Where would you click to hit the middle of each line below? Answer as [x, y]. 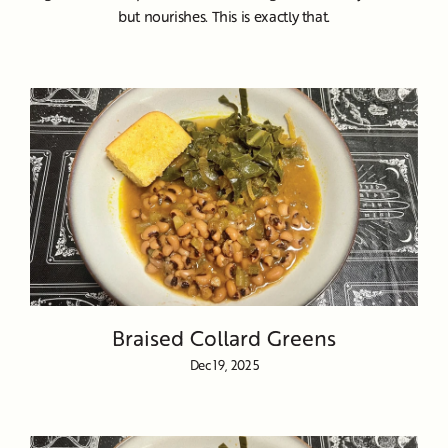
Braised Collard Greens [224, 338]
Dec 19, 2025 [224, 365]
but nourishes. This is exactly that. [224, 16]
